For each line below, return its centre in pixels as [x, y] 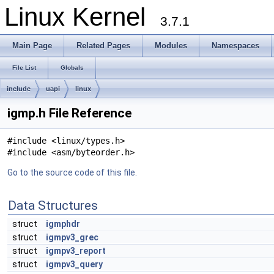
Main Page [32, 46]
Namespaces [235, 46]
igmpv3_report [76, 251]
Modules [171, 46]
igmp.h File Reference [69, 113]
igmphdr [63, 224]
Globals [72, 68]
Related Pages [103, 46]
